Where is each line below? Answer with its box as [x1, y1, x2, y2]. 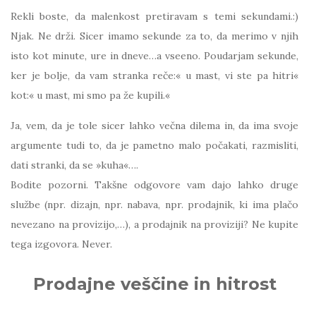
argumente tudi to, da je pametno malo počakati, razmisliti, [11, 139, 298, 152]
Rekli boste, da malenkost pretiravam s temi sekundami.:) [11, 10, 298, 23]
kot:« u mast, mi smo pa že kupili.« [11, 89, 170, 102]
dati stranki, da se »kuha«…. [11, 159, 138, 171]
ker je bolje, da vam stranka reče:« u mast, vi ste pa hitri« [11, 69, 298, 82]
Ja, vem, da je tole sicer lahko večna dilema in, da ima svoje [11, 119, 298, 132]
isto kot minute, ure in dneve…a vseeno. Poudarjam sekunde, [11, 49, 298, 62]
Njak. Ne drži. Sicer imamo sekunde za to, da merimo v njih [11, 30, 298, 42]
